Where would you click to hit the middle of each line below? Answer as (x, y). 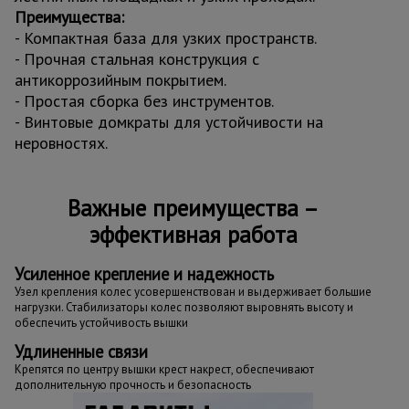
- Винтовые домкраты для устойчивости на (169, 121)
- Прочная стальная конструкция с (137, 58)
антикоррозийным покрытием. (121, 79)
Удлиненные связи (81, 351)
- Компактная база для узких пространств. (166, 37)
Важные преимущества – (193, 208)
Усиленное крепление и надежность (144, 273)
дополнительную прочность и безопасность (133, 384)
